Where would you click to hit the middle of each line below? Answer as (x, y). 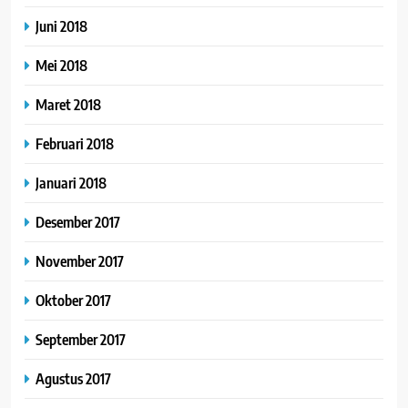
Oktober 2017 (73, 300)
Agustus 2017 (73, 378)
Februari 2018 (75, 143)
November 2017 (80, 260)
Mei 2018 (61, 65)
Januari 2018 (71, 182)
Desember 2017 (78, 221)
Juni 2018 (61, 25)
